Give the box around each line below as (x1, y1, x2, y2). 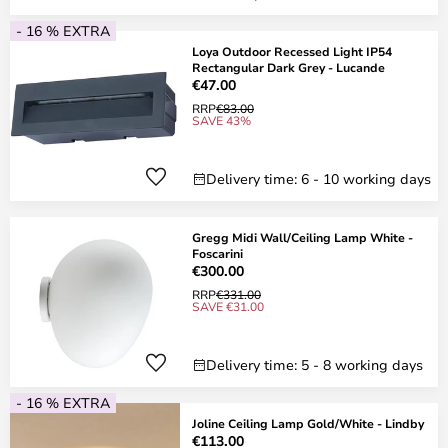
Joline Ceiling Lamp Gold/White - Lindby (192, 415, 424, 431)
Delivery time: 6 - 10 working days (206, 169, 431, 188)
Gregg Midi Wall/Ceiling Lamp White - (192, 229, 413, 245)
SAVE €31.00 (192, 298, 264, 314)
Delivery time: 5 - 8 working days (206, 355, 423, 374)
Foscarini (192, 245, 243, 261)
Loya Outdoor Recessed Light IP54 (192, 43, 392, 59)
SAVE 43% (192, 112, 251, 128)
